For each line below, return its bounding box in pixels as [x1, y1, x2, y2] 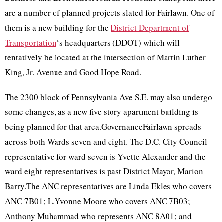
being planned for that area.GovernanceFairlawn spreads [5, 121, 201, 132]
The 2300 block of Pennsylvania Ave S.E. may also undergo [5, 91, 212, 103]
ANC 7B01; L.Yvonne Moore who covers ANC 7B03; [5, 195, 190, 207]
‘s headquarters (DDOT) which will [56, 37, 180, 48]
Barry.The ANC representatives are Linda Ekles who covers [5, 180, 212, 192]
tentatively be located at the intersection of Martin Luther [5, 52, 206, 63]
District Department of [111, 22, 189, 33]
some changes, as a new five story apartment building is [5, 106, 198, 117]
